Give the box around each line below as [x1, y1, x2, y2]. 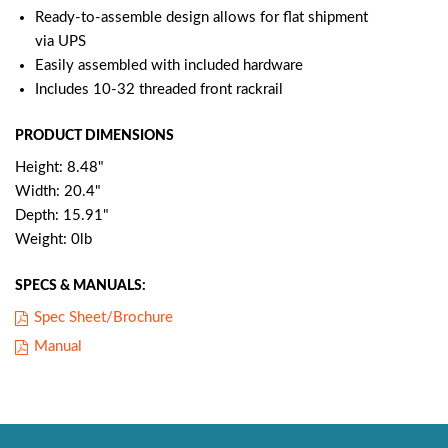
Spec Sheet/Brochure [34, 310, 173, 325]
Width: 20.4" [15, 184, 101, 199]
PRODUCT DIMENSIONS [15, 129, 174, 143]
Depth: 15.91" [15, 208, 109, 223]
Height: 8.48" [15, 160, 104, 175]
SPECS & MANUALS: [15, 279, 146, 293]
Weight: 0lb [15, 232, 92, 247]
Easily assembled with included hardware [35, 58, 303, 73]
